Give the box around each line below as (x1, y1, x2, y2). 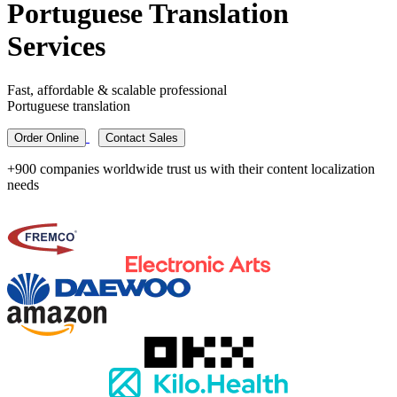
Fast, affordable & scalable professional (7, 82, 227, 97)
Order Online (14, 130, 79, 144)
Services (7, 30, 105, 63)
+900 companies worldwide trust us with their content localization (7, 160, 375, 176)
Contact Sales (105, 130, 178, 144)
